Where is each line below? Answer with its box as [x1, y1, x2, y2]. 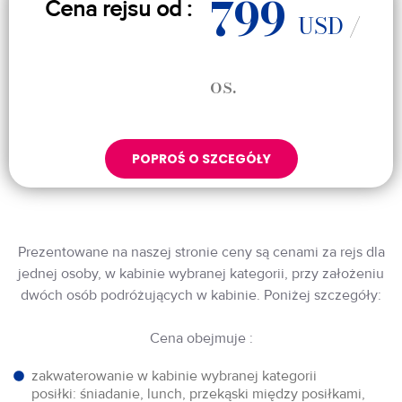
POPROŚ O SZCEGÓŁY [131, 149, 271, 168]
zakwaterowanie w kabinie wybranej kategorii [31, 366, 317, 385]
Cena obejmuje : [149, 328, 253, 347]
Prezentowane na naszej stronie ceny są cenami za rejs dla [17, 242, 385, 261]
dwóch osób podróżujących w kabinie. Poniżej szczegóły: [21, 285, 381, 304]
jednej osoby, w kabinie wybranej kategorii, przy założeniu [18, 264, 384, 283]
